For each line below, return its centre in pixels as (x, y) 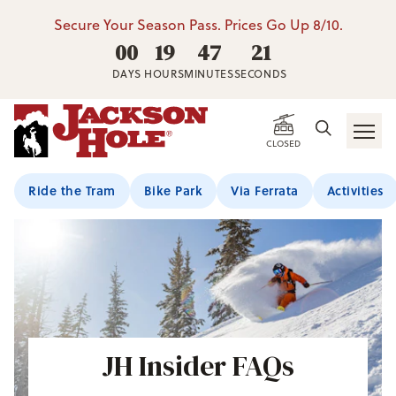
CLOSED (283, 143)
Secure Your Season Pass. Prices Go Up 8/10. (198, 25)
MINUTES (209, 74)
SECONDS (260, 74)
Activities (355, 190)
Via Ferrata (265, 190)
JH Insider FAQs (198, 366)
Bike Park (173, 190)
